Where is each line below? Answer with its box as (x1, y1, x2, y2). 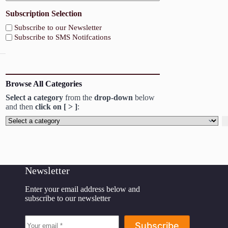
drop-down (94, 93, 133, 102)
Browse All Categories (6, 79, 82, 88)
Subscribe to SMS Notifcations (14, 33, 111, 41)
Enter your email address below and (24, 185, 140, 194)
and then (6, 102, 36, 111)
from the (63, 93, 95, 102)
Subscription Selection (6, 9, 82, 18)
